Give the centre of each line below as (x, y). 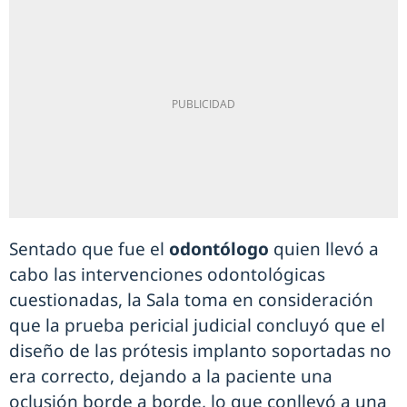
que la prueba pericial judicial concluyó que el (197, 325)
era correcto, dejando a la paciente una (171, 376)
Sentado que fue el (89, 249)
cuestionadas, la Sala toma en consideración (191, 300)
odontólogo (219, 249)
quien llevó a (324, 249)
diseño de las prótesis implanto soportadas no (200, 351)
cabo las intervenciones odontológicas (167, 274)
